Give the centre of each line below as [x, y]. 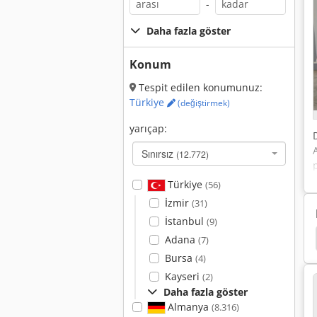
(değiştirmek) [203, 103]
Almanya [188, 307]
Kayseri [183, 276]
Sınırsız [159, 154]
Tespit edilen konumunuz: [199, 87]
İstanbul [185, 221]
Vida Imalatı [264, 238]
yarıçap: [148, 128]
